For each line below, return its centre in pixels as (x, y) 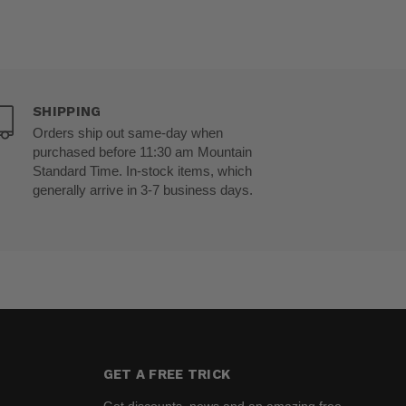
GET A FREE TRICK (167, 374)
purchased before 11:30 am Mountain (143, 152)
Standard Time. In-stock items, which (143, 171)
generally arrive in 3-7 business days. (143, 190)
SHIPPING (67, 111)
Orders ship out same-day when (128, 133)
